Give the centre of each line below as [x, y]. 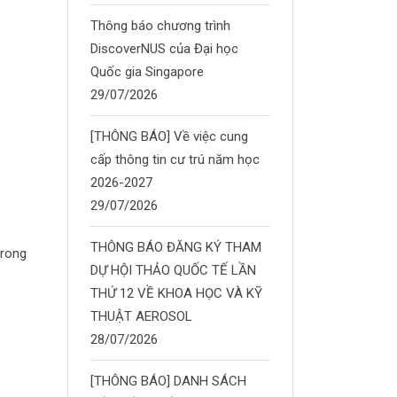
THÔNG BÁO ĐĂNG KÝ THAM [176, 247]
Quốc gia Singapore [147, 72]
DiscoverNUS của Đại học [164, 49]
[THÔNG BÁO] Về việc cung [169, 136]
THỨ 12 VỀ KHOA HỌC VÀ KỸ [176, 293]
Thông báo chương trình [160, 26]
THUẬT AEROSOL [141, 316]
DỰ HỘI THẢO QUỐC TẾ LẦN [173, 270]
